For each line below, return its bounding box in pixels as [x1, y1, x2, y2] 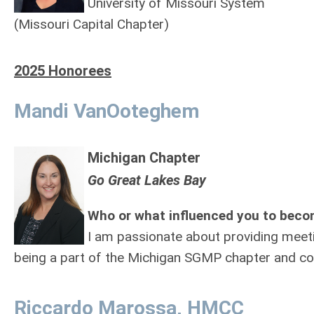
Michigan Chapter [88, 149, 200, 166]
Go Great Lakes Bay [88, 172, 206, 189]
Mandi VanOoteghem [14, 100, 199, 123]
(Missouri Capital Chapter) [14, 16, 172, 32]
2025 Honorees [14, 62, 111, 79]
